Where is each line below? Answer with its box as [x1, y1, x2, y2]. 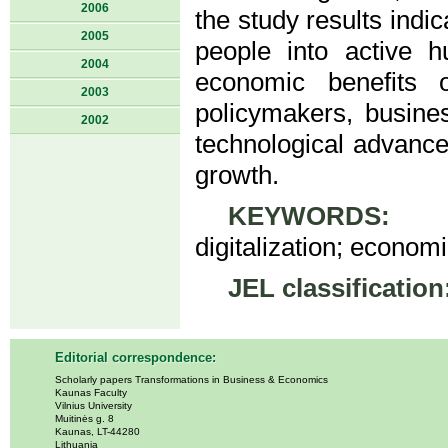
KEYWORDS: [227, 202, 390, 230]
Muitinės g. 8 [55, 413, 114, 424]
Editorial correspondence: [55, 350, 216, 365]
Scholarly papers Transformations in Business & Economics [55, 374, 328, 385]
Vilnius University [55, 400, 132, 411]
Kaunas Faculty [55, 387, 127, 398]
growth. [195, 161, 279, 189]
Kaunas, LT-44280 [55, 426, 140, 437]
